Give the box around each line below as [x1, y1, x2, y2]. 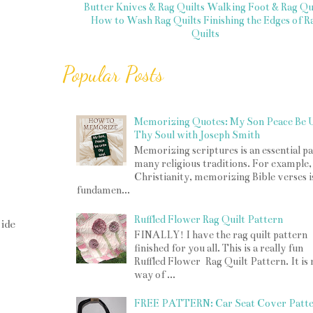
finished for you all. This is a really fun [134, 241, 304, 254]
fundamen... [76, 184, 130, 197]
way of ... [134, 268, 176, 281]
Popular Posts [62, 61, 163, 87]
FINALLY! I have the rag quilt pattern [134, 228, 308, 241]
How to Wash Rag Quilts [90, 13, 201, 27]
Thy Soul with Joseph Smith [134, 128, 261, 141]
